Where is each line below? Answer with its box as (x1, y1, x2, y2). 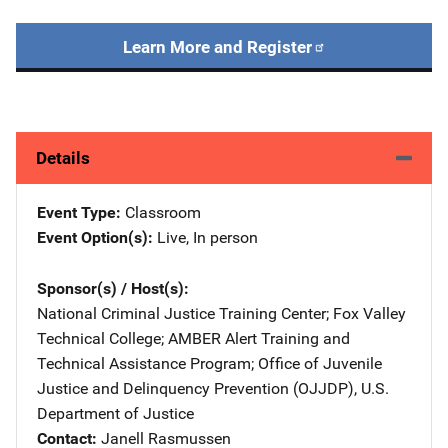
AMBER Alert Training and (168, 328, 350, 348)
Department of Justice (37, 403, 194, 423)
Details (36, 147, 90, 168)
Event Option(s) (37, 227, 148, 247)
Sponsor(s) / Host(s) (37, 278, 184, 298)
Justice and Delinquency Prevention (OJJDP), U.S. (37, 378, 389, 398)
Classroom (125, 202, 201, 222)
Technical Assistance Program (37, 353, 251, 373)
